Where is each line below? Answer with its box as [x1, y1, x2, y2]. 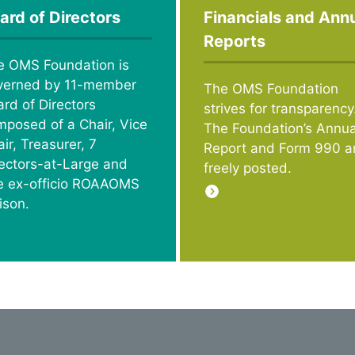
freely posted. [203, 160, 292, 177]
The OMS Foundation [203, 81, 338, 97]
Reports [203, 32, 265, 52]
